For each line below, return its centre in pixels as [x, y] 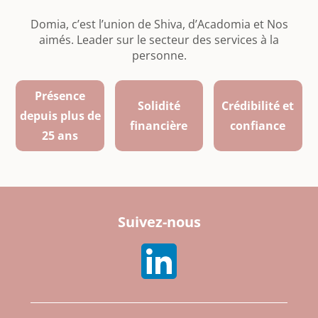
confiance [258, 125]
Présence [60, 95]
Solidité [159, 105]
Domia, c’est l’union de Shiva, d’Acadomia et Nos [159, 24]
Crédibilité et [258, 105]
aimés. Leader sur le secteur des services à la [159, 40]
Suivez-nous [159, 221]
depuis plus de [60, 115]
